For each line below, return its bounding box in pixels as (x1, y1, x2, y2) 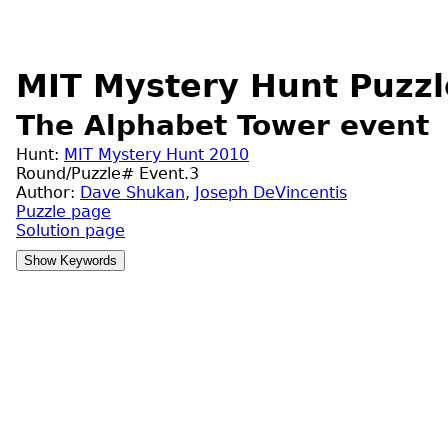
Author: (16, 182, 80, 202)
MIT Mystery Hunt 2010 (64, 144, 249, 164)
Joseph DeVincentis (195, 182, 347, 202)
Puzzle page (16, 201, 111, 221)
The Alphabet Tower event (16, 109, 429, 142)
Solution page (16, 220, 125, 240)
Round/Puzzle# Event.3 (16, 163, 199, 183)
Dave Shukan (80, 182, 185, 202)
